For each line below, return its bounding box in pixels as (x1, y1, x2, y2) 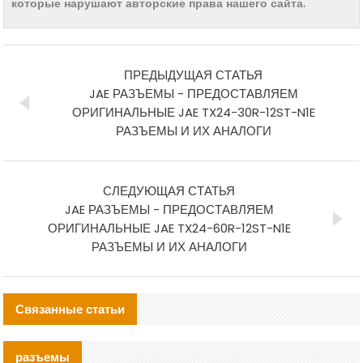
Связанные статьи (15, 300, 126, 318)
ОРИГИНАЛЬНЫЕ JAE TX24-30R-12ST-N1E (71, 103, 315, 121)
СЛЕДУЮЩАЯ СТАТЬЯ (103, 181, 236, 199)
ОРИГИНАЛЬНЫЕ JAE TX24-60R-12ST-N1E (47, 219, 291, 237)
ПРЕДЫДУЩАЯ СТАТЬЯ (124, 66, 263, 83)
